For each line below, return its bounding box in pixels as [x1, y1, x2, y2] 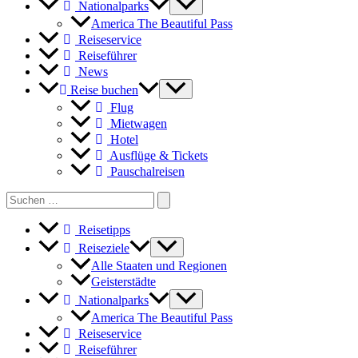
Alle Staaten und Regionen [91, 259, 227, 273]
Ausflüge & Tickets [107, 148, 208, 162]
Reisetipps [75, 223, 130, 237]
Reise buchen [67, 82, 138, 97]
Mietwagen [107, 116, 167, 130]
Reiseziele [75, 241, 129, 256]
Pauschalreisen [107, 165, 185, 178]
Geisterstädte [91, 275, 156, 289]
